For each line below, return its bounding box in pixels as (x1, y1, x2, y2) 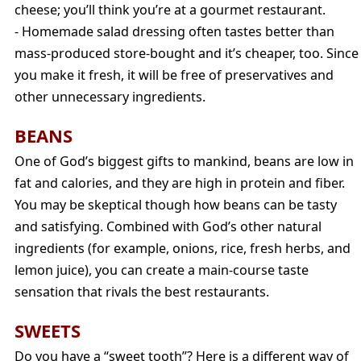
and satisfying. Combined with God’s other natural (15, 217, 322, 235)
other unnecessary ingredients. (15, 87, 205, 106)
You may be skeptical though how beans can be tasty (15, 195, 337, 214)
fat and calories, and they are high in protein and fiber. (15, 173, 345, 192)
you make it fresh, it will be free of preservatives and (15, 65, 334, 84)
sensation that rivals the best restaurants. (15, 282, 269, 301)
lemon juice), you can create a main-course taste (15, 260, 309, 279)
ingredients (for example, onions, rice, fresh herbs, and (15, 239, 351, 257)
